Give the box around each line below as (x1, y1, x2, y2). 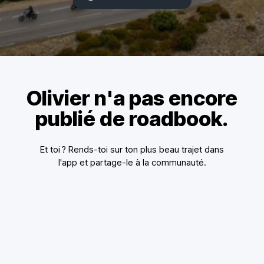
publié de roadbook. (35, 105, 229, 131)
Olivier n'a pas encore (27, 85, 237, 110)
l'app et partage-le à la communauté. (58, 156, 206, 168)
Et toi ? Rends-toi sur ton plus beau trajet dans (40, 143, 224, 155)
